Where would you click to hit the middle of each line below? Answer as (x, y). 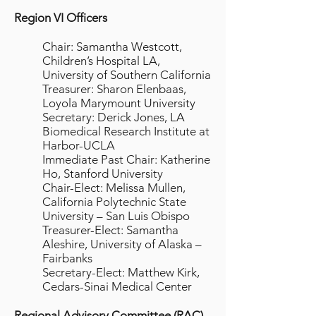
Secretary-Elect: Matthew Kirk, (121, 272)
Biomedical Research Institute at (126, 131)
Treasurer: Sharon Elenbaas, (114, 89)
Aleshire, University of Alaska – (122, 244)
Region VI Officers (61, 18)
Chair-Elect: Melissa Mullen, (114, 188)
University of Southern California (127, 75)
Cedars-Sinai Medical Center (117, 286)
